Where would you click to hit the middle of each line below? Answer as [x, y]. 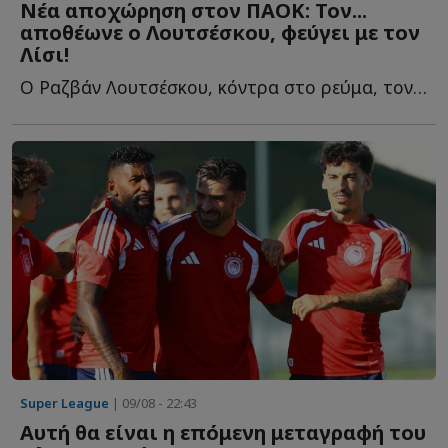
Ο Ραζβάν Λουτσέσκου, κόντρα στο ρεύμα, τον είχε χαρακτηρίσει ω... [420, 87]
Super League [64, 402]
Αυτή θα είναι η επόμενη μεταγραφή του [223, 432]
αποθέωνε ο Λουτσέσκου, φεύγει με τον [220, 33]
